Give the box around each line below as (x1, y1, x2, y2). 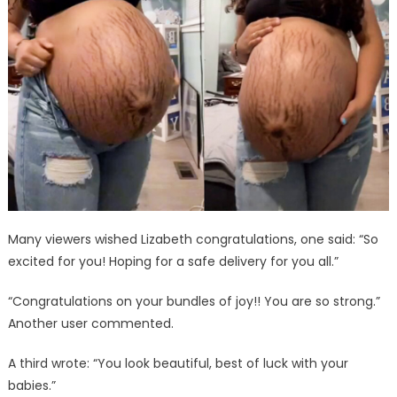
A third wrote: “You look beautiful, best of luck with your (7, 354, 348, 372)
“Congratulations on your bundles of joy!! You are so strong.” (7, 292, 380, 310)
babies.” (7, 376, 56, 394)
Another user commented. (7, 314, 174, 332)
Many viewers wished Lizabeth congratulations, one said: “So (7, 230, 378, 248)
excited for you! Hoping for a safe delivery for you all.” (7, 252, 339, 270)
